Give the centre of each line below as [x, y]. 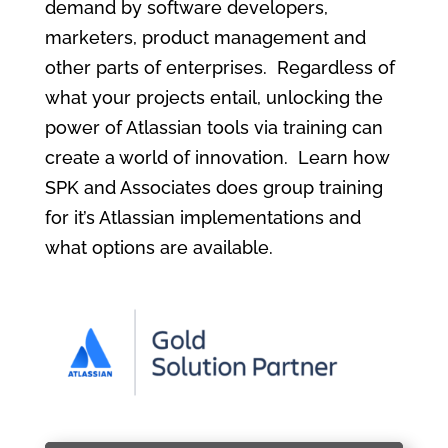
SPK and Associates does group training [213, 187]
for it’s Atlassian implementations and [202, 217]
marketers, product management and [205, 37]
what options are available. [158, 247]
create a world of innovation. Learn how [216, 157]
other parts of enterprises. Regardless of [219, 67]
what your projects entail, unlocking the [213, 97]
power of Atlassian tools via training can [213, 127]
